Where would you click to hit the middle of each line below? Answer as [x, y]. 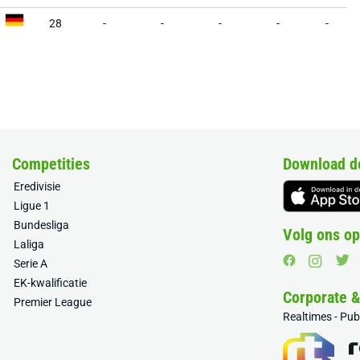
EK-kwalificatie [51, 283]
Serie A [31, 264]
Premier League [53, 302]
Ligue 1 [32, 206]
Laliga [29, 244]
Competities [51, 164]
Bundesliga [42, 225]
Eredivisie [37, 186]
